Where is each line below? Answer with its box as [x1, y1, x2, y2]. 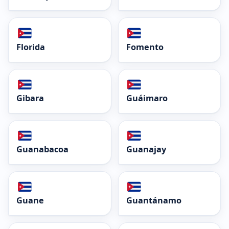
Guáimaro [126, 92, 168, 104]
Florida [16, 41, 45, 53]
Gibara [16, 92, 44, 104]
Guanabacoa [16, 144, 68, 155]
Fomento [126, 41, 164, 53]
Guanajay [126, 144, 166, 155]
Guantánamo [126, 195, 181, 207]
